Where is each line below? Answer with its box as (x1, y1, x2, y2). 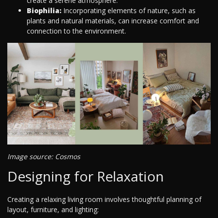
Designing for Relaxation (7, 167, 164, 186)
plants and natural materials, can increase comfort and (27, 16, 199, 26)
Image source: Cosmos (7, 152, 80, 162)
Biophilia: (27, 6, 61, 16)
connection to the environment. (27, 26, 126, 36)
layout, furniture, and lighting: (7, 205, 99, 215)
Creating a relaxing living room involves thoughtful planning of (7, 195, 201, 204)
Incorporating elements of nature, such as (61, 6, 196, 16)
